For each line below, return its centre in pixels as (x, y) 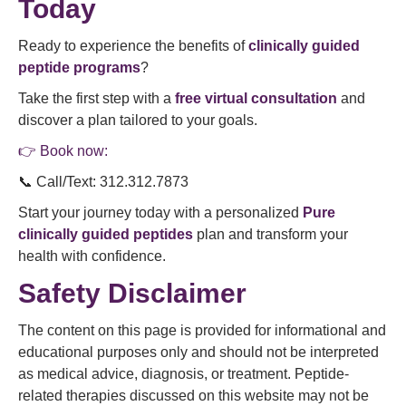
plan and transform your (271, 234)
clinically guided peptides (106, 234)
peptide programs (79, 68)
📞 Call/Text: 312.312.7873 (103, 182)
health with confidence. (92, 256)
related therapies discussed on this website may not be (193, 396)
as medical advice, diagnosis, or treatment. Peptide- (184, 374)
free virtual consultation (256, 98)
